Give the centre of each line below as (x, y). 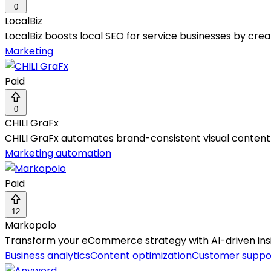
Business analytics (47, 256)
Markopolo (31, 226)
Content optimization (141, 256)
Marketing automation (58, 154)
